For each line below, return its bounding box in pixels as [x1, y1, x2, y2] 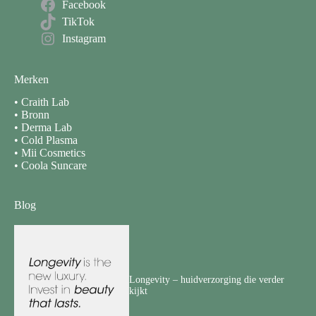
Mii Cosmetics [21, 147, 85, 159]
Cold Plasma [21, 134, 78, 147]
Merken [14, 73, 49, 86]
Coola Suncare [21, 159, 87, 172]
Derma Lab [21, 121, 72, 134]
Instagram [61, 32, 106, 44]
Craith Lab [21, 96, 69, 109]
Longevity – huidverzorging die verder [129, 274, 285, 285]
